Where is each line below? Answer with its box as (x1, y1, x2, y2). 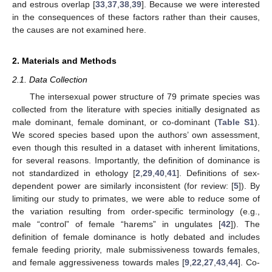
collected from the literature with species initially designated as (12, 104, 260, 115)
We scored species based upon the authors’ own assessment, (12, 130, 260, 140)
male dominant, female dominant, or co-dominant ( (12, 117, 218, 127)
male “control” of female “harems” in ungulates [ (12, 219, 221, 229)
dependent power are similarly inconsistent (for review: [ (12, 181, 234, 191)
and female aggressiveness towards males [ (12, 257, 185, 268)
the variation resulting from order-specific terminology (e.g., (12, 206, 260, 217)
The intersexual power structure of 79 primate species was (29, 92, 260, 102)
